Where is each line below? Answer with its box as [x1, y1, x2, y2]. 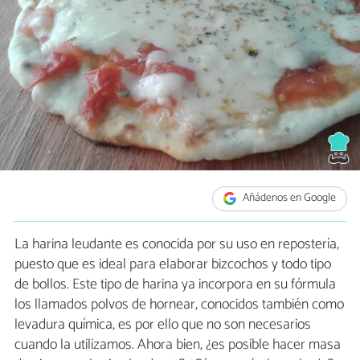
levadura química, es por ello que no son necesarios [14, 312, 311, 337]
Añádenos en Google [240, 189, 337, 208]
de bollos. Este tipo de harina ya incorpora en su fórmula [14, 272, 336, 297]
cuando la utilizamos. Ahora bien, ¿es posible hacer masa [14, 332, 341, 357]
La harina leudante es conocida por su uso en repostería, [14, 231, 339, 256]
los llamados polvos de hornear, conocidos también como [14, 292, 344, 317]
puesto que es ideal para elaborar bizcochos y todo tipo [14, 252, 331, 276]
